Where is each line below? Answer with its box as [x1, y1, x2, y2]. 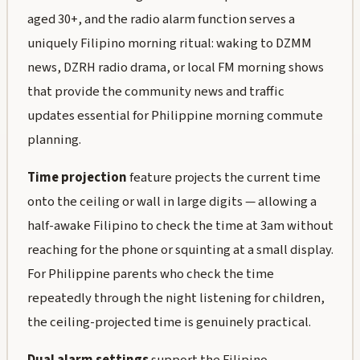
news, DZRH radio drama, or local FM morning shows [27, 58, 324, 78]
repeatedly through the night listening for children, [27, 288, 325, 309]
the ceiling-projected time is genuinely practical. [27, 313, 311, 333]
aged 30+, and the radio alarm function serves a [27, 10, 295, 30]
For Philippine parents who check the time [27, 264, 274, 284]
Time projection [27, 168, 127, 188]
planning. [27, 130, 81, 150]
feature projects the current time [126, 168, 321, 188]
